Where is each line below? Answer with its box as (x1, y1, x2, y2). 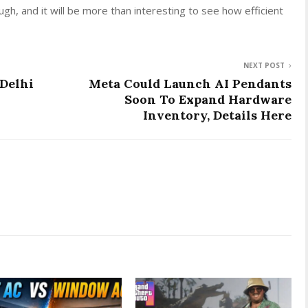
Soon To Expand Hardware (124, 91, 291, 107)
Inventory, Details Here (143, 107, 291, 123)
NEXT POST (243, 60, 285, 70)
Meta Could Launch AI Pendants (89, 75, 291, 91)
